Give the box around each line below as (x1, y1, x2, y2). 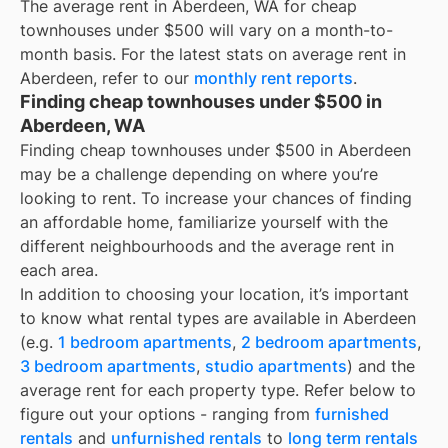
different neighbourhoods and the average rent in (20, 236, 394, 257)
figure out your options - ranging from (20, 404, 315, 425)
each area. (20, 260, 98, 281)
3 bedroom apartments (20, 356, 196, 377)
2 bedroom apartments (241, 332, 417, 353)
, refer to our (93, 68, 194, 89)
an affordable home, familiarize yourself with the (20, 212, 388, 233)
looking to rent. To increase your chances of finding (20, 188, 412, 209)
